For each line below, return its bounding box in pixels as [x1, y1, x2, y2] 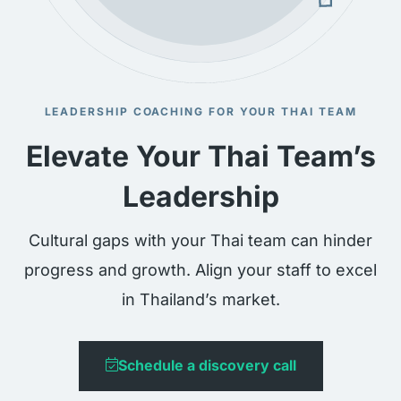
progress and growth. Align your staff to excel [24, 260, 377, 279]
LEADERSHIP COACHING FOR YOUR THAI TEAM [44, 104, 357, 118]
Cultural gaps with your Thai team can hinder [29, 230, 372, 250]
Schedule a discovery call [117, 355, 296, 374]
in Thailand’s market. [121, 289, 280, 309]
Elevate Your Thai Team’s [25, 138, 376, 174]
